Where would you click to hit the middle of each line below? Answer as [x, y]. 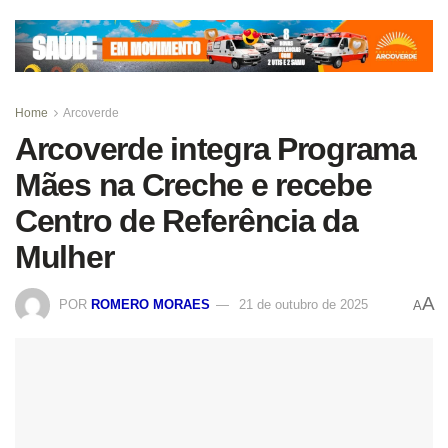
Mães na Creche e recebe [193, 185]
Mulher [64, 257]
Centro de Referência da [186, 221]
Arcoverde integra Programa [215, 149]
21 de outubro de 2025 [303, 304]
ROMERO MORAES [150, 304]
